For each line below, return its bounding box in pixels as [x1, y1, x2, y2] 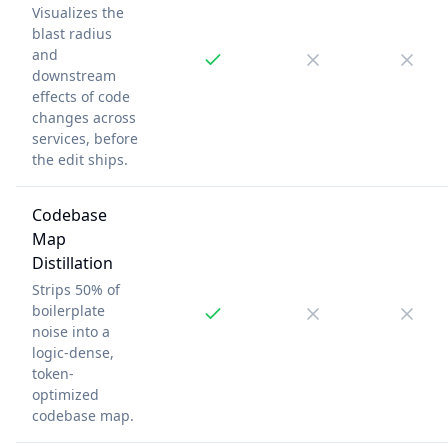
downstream [32, 65, 116, 85]
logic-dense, [32, 342, 114, 362]
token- [32, 363, 74, 383]
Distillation [32, 251, 113, 274]
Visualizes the [32, 2, 124, 22]
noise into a [32, 321, 110, 341]
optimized [32, 384, 99, 404]
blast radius [32, 23, 112, 43]
